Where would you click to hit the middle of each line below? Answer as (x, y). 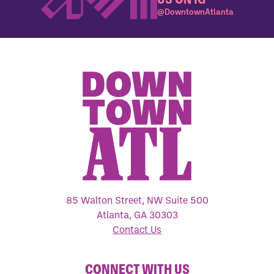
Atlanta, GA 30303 (137, 215)
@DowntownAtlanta (195, 11)
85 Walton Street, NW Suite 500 (137, 200)
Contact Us (137, 230)
